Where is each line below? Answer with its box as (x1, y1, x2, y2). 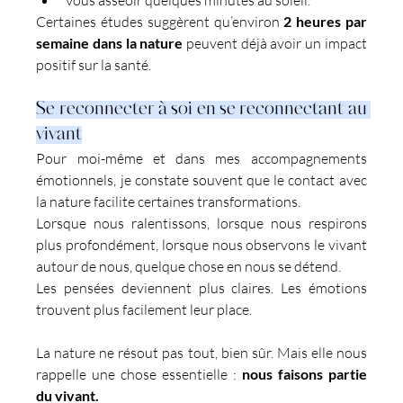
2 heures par (283, 12, 367, 30)
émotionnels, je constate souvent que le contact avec (36, 170, 367, 189)
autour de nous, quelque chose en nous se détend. (36, 256, 342, 275)
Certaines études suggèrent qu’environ (36, 12, 284, 31)
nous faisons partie (241, 364, 367, 382)
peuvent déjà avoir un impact (183, 33, 367, 52)
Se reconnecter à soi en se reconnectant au (36, 100, 367, 119)
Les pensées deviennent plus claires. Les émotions (36, 278, 367, 297)
